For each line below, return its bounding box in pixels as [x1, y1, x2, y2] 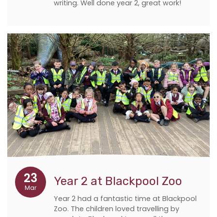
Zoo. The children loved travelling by [54, 204, 179, 214]
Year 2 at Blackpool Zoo [54, 174, 182, 188]
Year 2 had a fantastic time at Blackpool [54, 194, 197, 204]
